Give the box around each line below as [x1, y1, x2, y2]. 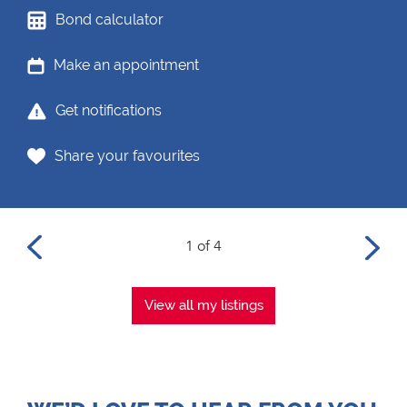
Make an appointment [54, 56, 199, 74]
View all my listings [144, 297, 263, 313]
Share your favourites [55, 147, 200, 164]
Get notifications [55, 102, 162, 119]
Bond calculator [55, 11, 164, 28]
